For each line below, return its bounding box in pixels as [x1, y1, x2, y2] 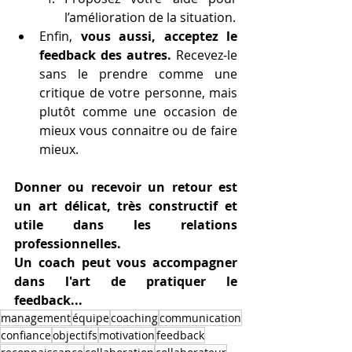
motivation [99, 328, 155, 343]
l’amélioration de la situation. [64, 9, 236, 27]
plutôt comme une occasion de [39, 103, 237, 121]
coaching [111, 310, 158, 326]
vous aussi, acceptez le [80, 27, 237, 46]
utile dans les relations [14, 216, 237, 234]
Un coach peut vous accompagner [14, 254, 237, 272]
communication [159, 310, 241, 326]
